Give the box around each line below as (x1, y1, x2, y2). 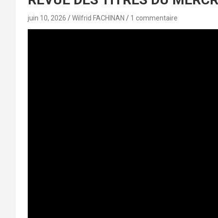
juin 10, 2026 (28, 14, 66, 22)
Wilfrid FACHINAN (72, 14, 125, 22)
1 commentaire (130, 14, 178, 22)
